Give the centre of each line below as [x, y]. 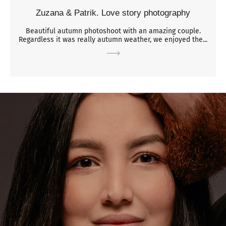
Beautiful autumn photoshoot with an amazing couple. [113, 31]
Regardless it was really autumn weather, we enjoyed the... [113, 40]
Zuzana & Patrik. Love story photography [113, 13]
